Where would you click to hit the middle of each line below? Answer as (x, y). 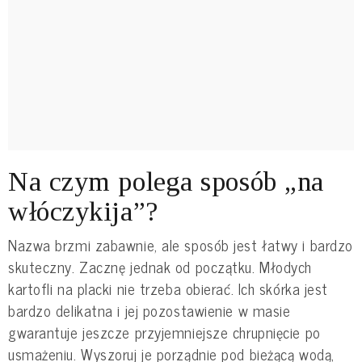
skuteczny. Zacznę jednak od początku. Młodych (160, 266)
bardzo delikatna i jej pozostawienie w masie (149, 310)
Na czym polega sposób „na (166, 181)
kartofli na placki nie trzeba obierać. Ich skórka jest (168, 288)
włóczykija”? (83, 211)
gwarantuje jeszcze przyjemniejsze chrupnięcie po (164, 332)
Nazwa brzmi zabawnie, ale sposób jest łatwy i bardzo (181, 244)
